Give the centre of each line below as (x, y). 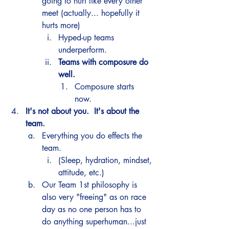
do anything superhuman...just (95, 222)
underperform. (84, 50)
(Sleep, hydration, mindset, (106, 160)
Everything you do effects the (93, 136)
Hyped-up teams (87, 38)
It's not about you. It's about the (84, 111)
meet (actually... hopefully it (92, 13)
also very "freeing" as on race (95, 197)
